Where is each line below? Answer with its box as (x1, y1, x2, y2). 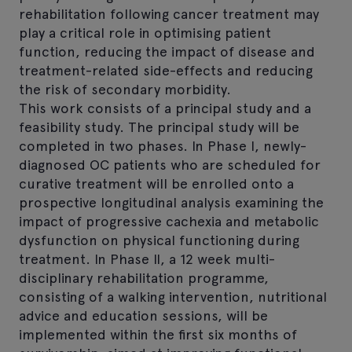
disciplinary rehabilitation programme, (19, 269, 269, 286)
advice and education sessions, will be (19, 306, 268, 324)
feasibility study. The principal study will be (19, 118, 299, 135)
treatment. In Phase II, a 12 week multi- (19, 250, 275, 267)
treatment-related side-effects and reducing (19, 61, 313, 79)
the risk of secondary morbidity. (19, 80, 231, 97)
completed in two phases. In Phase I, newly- (19, 137, 306, 154)
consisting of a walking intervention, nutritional (19, 288, 327, 305)
